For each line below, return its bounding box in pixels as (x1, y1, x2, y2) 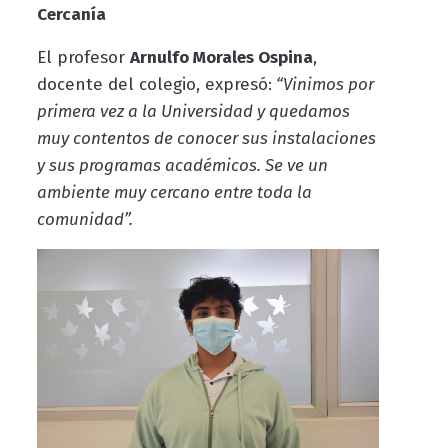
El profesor (36, 47, 130, 69)
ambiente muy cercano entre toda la (36, 182, 312, 204)
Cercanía (36, 4, 106, 26)
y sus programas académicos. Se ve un (36, 155, 328, 177)
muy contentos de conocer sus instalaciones (36, 128, 376, 150)
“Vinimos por (271, 74, 374, 96)
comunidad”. (36, 209, 133, 231)
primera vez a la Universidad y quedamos (36, 101, 350, 123)
